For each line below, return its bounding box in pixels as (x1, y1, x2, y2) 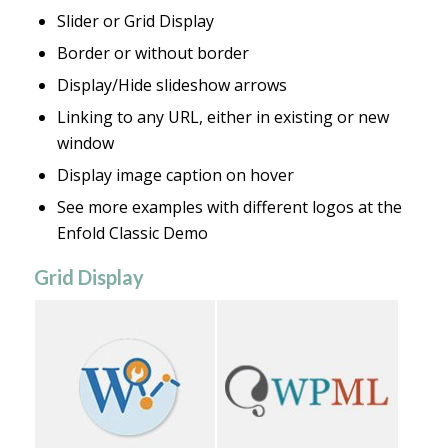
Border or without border (56, 42, 249, 65)
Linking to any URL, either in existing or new (56, 106, 389, 129)
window (56, 132, 114, 155)
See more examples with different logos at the (56, 196, 402, 219)
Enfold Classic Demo (56, 222, 208, 245)
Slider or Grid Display (56, 10, 214, 33)
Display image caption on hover (56, 164, 294, 187)
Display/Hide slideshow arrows (56, 74, 287, 97)
